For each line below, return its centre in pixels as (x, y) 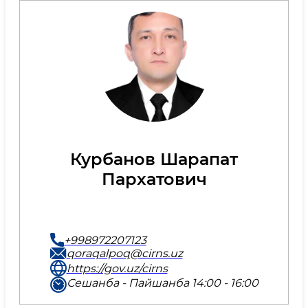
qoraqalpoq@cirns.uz (124, 253)
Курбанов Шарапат (154, 159)
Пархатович (154, 179)
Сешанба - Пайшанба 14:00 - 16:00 (162, 283)
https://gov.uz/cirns (117, 268)
